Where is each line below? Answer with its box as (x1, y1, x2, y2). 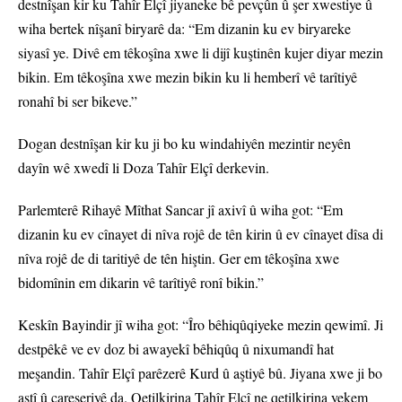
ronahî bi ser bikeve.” (18, 92, 137, 111)
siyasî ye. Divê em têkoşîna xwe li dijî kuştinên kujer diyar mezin (18, 43, 383, 63)
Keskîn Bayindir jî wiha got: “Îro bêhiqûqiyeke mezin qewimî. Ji (18, 315, 383, 335)
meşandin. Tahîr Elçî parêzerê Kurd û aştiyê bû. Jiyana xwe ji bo (18, 363, 382, 383)
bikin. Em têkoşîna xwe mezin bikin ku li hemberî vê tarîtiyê (18, 67, 357, 87)
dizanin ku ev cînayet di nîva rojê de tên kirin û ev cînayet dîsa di (18, 224, 383, 244)
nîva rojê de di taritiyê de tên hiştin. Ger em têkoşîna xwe (18, 249, 339, 268)
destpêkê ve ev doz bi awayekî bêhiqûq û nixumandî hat (18, 339, 334, 359)
